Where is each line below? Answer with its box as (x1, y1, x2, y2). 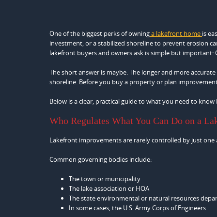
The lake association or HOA (69, 184, 149, 193)
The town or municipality (69, 174, 140, 183)
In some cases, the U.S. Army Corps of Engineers (69, 203, 206, 212)
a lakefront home (150, 29, 202, 38)
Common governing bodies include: (49, 155, 152, 164)
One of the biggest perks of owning (49, 29, 150, 38)
